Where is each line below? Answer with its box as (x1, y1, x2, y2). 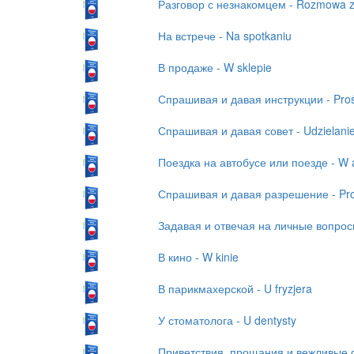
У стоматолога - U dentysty (157, 311, 296, 328)
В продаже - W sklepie (157, 58, 272, 75)
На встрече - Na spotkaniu (157, 27, 292, 43)
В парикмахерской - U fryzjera (157, 280, 312, 296)
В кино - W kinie (157, 248, 239, 265)
